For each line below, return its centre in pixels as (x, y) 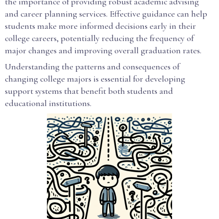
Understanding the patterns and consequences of (92, 66)
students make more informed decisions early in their (100, 26)
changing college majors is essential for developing (95, 79)
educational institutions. (48, 103)
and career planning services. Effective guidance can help (106, 14)
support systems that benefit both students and (89, 91)
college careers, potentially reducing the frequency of (99, 38)
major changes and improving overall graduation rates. (103, 50)
